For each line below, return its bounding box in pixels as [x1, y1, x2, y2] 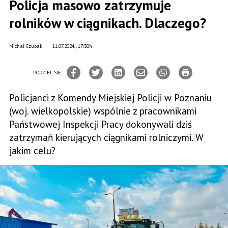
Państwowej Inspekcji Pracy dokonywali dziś [9, 118, 192, 130]
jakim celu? [9, 145, 55, 157]
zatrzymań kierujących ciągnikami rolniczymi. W [9, 131, 204, 144]
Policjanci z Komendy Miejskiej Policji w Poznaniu [9, 92, 212, 104]
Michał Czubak [9, 43, 42, 49]
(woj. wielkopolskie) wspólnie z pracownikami [9, 105, 196, 117]
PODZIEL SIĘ [33, 69, 61, 76]
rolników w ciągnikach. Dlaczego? [9, 14, 206, 32]
